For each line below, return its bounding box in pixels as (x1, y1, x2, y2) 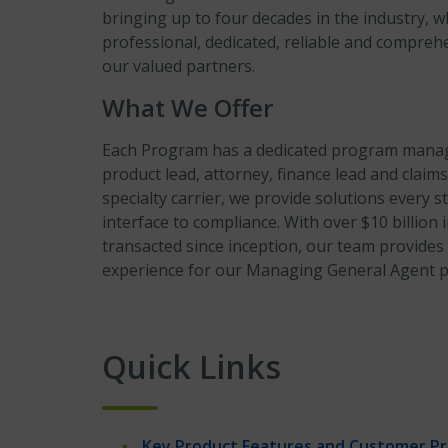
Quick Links (102, 345, 281, 388)
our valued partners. (102, 55, 255, 77)
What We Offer (102, 91, 273, 124)
